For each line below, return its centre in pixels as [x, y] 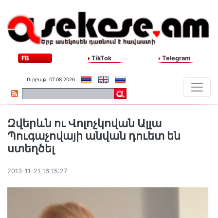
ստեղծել [31, 149]
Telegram [175, 58]
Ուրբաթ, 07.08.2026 [51, 80]
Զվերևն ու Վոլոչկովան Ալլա [84, 123]
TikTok [101, 58]
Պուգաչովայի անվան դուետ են [94, 136]
